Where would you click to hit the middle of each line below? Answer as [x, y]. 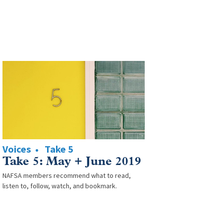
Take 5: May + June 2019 [72, 162]
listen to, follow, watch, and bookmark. [59, 186]
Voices [17, 149]
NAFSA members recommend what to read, [66, 175]
